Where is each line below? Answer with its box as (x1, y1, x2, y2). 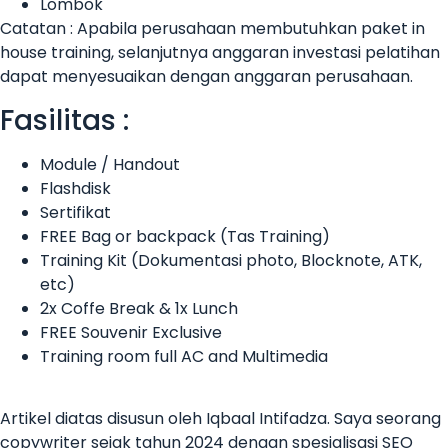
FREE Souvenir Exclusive (40, 320, 222, 344)
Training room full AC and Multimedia (40, 344, 328, 368)
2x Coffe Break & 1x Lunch (40, 296, 238, 320)
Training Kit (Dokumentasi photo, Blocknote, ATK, (40, 248, 422, 272)
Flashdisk (40, 176, 111, 200)
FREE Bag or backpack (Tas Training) (40, 224, 330, 248)
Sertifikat (40, 200, 111, 224)
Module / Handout (40, 152, 180, 176)
